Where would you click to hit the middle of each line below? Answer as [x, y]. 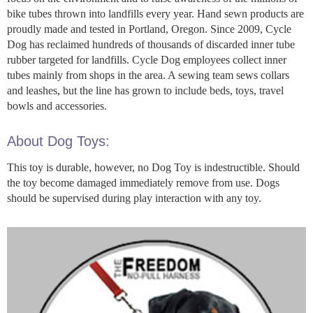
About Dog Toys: [58, 141]
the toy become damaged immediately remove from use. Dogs [143, 182]
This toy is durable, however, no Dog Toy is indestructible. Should [153, 167]
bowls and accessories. [57, 105]
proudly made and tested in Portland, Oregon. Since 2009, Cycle [149, 29]
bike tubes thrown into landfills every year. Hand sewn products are [155, 13]
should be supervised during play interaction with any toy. [134, 198]
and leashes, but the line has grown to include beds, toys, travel [145, 90]
